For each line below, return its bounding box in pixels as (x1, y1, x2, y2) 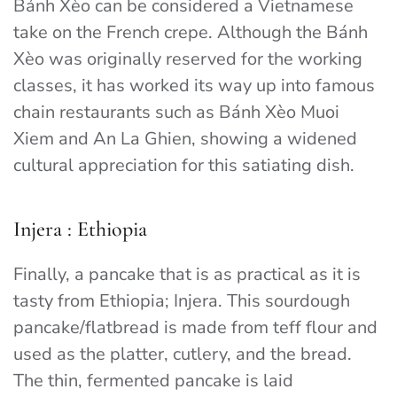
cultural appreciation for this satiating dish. (13, 153, 354, 178)
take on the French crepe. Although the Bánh (13, 20, 368, 45)
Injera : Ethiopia (13, 216, 147, 243)
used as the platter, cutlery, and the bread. (13, 342, 352, 367)
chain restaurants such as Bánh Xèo (13, 100, 296, 125)
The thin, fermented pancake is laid (13, 369, 293, 393)
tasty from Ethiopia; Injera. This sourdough (13, 289, 350, 314)
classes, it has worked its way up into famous (13, 74, 375, 98)
